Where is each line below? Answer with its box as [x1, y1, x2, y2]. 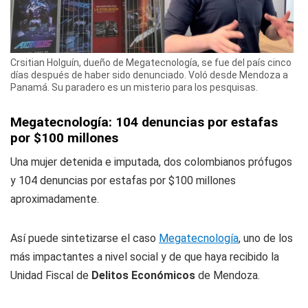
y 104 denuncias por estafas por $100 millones [10, 174, 236, 188]
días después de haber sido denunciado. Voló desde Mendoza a [10, 69, 288, 81]
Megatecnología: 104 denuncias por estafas [10, 114, 278, 131]
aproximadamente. [10, 192, 99, 206]
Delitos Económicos [91, 269, 195, 283]
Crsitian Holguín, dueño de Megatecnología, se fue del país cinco [10, 57, 291, 69]
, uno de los [239, 232, 293, 245]
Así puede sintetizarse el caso [10, 232, 159, 245]
